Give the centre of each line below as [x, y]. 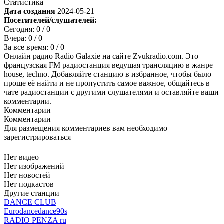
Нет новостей [27, 175]
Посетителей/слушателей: [50, 20]
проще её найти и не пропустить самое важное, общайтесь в [107, 83]
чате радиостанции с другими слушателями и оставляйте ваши [111, 92]
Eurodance [21, 211]
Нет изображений [34, 166]
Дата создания [31, 11]
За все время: [27, 47]
